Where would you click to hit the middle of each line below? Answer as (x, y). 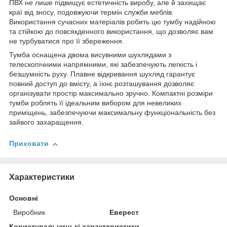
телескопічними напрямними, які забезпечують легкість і (103, 65)
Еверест (124, 212)
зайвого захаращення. (46, 122)
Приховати (29, 144)
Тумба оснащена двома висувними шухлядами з (90, 55)
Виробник (29, 212)
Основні (24, 198)
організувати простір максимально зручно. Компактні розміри (111, 93)
